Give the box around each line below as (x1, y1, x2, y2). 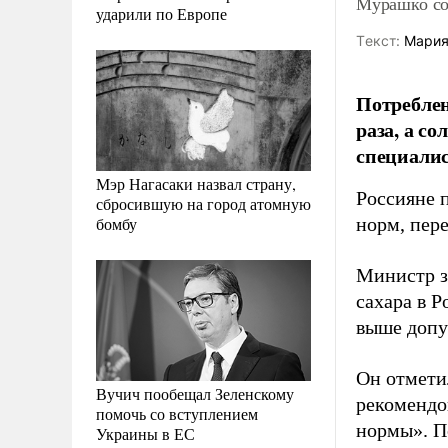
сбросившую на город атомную (96, 192, 311, 214)
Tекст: (356, 32, 400, 49)
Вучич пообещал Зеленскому (96, 382, 294, 404)
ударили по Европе (96, 2, 227, 24)
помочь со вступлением (96, 402, 258, 424)
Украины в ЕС (96, 422, 195, 444)
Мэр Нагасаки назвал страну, (96, 172, 296, 194)
